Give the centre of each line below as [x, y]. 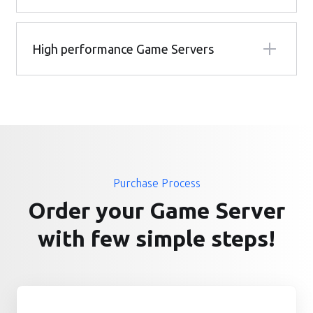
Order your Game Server [156, 211]
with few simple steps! [156, 239]
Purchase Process [156, 183]
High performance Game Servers [123, 49]
